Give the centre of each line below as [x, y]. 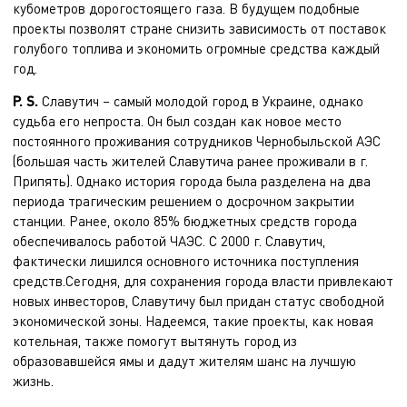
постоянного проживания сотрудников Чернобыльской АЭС [197, 141]
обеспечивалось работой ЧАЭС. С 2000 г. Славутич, [169, 241]
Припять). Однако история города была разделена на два [192, 181]
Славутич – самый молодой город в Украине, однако [203, 101]
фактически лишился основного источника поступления [186, 261]
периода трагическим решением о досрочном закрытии [184, 201]
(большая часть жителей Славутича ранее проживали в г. [190, 161]
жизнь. [33, 381]
